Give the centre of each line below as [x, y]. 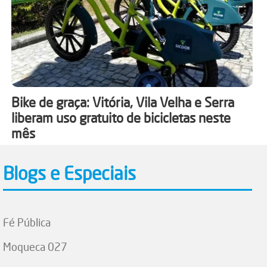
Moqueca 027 [35, 246]
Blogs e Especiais [70, 173]
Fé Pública [27, 222]
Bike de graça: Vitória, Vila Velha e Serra [122, 102]
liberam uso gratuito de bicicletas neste [121, 117]
